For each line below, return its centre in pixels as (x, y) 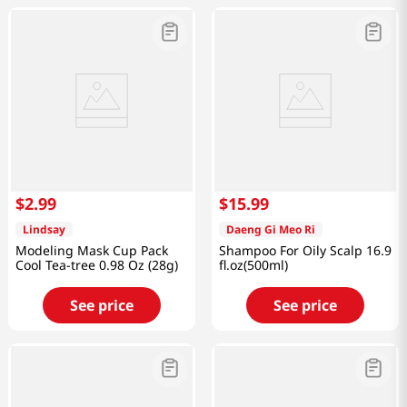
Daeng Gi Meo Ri (271, 230)
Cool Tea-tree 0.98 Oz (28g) (97, 265)
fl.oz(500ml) (253, 265)
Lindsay (44, 230)
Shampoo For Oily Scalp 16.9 (305, 251)
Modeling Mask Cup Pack (92, 251)
